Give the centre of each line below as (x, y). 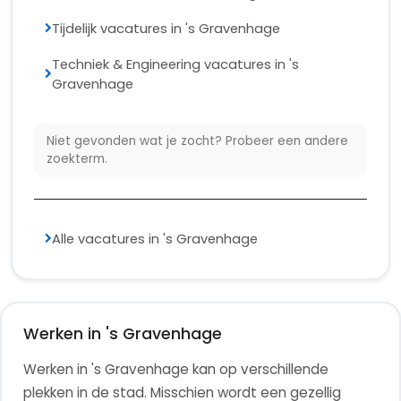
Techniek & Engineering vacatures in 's (175, 64)
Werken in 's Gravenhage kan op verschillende (176, 369)
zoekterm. (77, 158)
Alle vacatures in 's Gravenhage (155, 239)
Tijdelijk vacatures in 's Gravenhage (166, 28)
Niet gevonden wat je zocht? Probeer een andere (198, 141)
